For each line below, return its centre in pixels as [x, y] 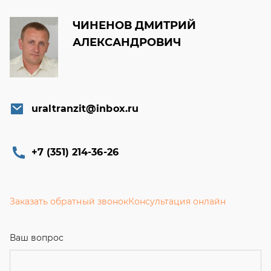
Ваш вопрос [37, 237]
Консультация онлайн [177, 201]
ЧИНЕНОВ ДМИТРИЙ [135, 25]
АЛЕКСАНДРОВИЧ [127, 42]
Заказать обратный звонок [69, 201]
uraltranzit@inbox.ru [85, 108]
